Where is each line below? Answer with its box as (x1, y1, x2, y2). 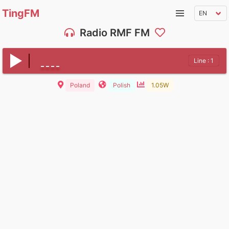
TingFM (2, 7, 39, 19)
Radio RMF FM (77, 27, 152, 39)
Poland (70, 81, 90, 89)
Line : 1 (194, 57, 214, 65)
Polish (113, 81, 130, 89)
